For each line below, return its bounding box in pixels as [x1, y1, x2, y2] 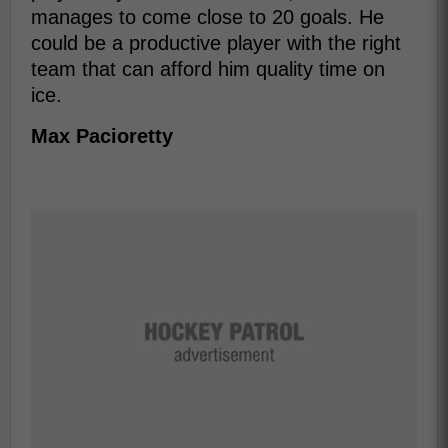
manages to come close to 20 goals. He [31, 6, 384, 29]
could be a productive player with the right [31, 32, 401, 55]
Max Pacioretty [31, 125, 173, 148]
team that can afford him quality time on [31, 58, 385, 81]
